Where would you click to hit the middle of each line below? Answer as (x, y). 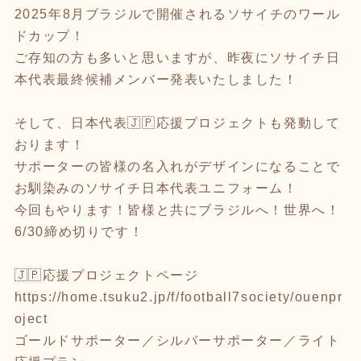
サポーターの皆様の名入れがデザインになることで (177, 166)
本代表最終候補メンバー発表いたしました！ (156, 79)
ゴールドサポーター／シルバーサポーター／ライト (177, 340)
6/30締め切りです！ (79, 231)
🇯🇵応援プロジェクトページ (106, 275)
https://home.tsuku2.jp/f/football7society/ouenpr (178, 297)
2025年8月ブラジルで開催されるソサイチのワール (177, 14)
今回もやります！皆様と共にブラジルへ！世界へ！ (177, 210)
